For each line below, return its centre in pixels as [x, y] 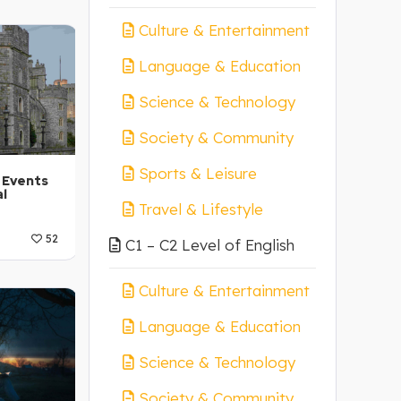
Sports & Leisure [197, 173]
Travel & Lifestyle [200, 209]
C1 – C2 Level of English [209, 245]
